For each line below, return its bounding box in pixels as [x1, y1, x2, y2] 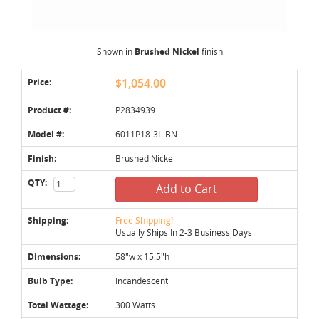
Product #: [28, 103, 71, 116]
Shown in [96, 45, 135, 57]
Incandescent [115, 274, 168, 286]
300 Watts [115, 298, 155, 310]
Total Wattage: [28, 298, 88, 311]
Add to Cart [156, 181, 217, 197]
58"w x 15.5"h [115, 250, 169, 262]
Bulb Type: [28, 274, 73, 287]
